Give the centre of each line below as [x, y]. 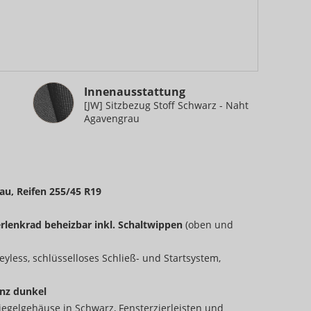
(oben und [209, 225]
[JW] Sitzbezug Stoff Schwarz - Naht [166, 106]
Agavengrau [112, 119]
